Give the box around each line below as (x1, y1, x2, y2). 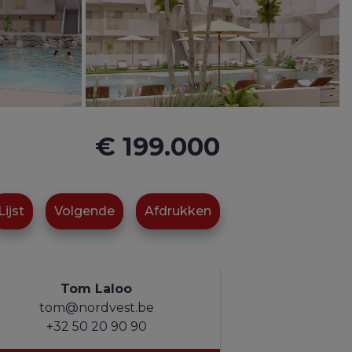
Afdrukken (145, 203, 211, 219)
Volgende (54, 203, 115, 219)
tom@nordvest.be (38, 300, 154, 316)
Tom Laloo (60, 281, 133, 297)
